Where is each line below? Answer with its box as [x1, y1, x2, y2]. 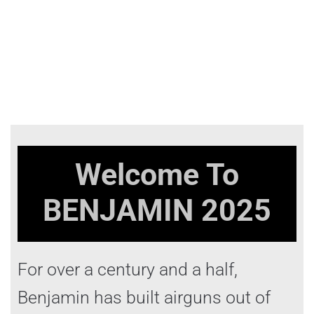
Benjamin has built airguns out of [18, 287, 271, 308]
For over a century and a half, [18, 259, 238, 280]
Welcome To [75, 156, 239, 192]
